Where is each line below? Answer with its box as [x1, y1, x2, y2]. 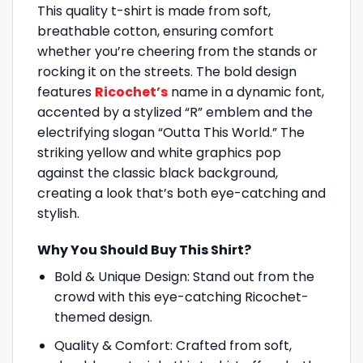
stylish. [37, 203, 79, 223]
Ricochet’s [95, 82, 168, 101]
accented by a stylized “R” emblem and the [37, 102, 313, 122]
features [37, 82, 95, 101]
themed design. [53, 308, 152, 327]
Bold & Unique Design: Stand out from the [53, 267, 314, 287]
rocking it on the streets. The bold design [37, 62, 297, 81]
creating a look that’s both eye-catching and [37, 183, 326, 203]
